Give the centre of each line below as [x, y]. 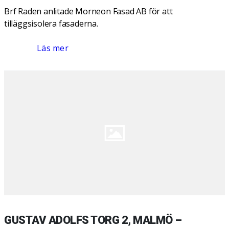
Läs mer [53, 48]
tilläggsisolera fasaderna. [51, 24]
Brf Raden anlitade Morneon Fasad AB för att [88, 11]
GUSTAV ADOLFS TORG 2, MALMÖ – [93, 220]
